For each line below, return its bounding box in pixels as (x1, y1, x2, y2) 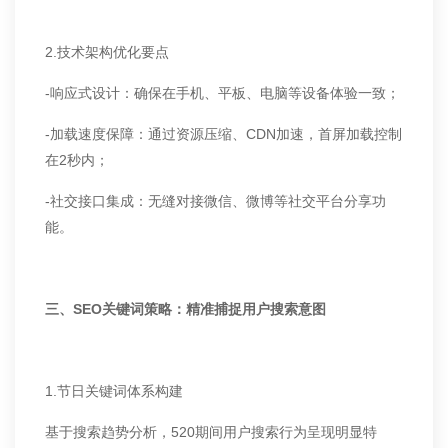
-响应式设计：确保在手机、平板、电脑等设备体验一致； (45, 85, 400, 101)
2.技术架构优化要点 (45, 44, 169, 60)
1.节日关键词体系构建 (45, 383, 183, 399)
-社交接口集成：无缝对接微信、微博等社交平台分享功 (45, 193, 386, 209)
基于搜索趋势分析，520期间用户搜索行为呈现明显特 (45, 424, 377, 440)
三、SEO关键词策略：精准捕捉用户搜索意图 (45, 301, 326, 317)
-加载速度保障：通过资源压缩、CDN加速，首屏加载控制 (45, 126, 402, 142)
